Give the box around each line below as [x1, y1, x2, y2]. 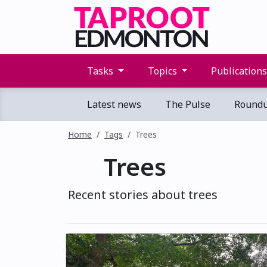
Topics [145, 64, 179, 77]
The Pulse [163, 98, 210, 111]
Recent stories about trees [68, 187, 218, 203]
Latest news [85, 98, 141, 111]
